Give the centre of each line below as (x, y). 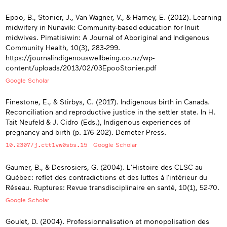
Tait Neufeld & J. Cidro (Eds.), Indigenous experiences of (98, 122)
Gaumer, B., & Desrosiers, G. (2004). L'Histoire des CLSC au (104, 167)
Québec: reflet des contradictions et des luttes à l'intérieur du (106, 177)
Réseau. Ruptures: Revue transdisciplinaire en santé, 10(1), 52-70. (112, 187)
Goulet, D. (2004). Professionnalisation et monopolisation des (107, 221)
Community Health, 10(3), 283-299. (63, 47)
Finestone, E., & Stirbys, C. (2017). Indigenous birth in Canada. (108, 102)
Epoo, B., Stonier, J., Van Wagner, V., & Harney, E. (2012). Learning (113, 17)
